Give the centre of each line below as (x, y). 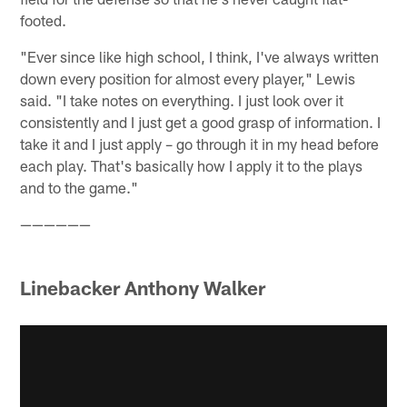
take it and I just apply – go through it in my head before (200, 144)
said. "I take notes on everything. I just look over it (182, 100)
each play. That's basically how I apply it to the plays (192, 166)
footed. (44, 20)
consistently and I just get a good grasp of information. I (201, 122)
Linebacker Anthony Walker (143, 287)
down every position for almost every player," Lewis (188, 79)
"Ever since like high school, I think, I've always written (200, 57)
